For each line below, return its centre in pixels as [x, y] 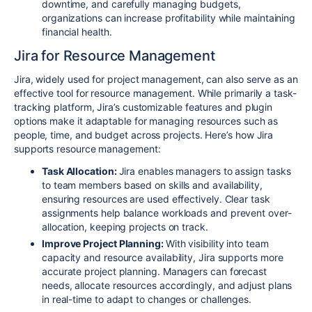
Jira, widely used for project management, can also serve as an [156, 79]
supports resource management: [87, 148]
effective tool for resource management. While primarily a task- [155, 93]
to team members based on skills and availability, [152, 185]
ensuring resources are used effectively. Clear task [156, 198]
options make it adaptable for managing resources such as [146, 120]
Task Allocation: [80, 171]
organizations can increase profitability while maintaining [169, 17]
